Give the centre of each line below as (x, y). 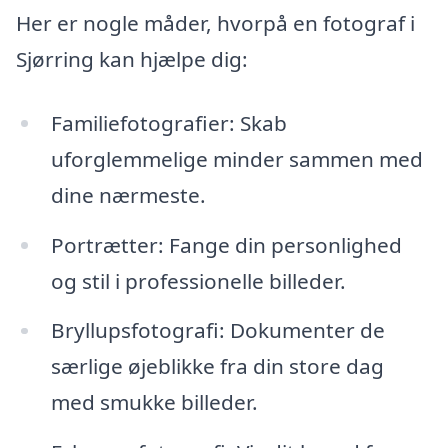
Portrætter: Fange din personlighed (226, 244)
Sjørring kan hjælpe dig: (132, 59)
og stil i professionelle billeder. (198, 280)
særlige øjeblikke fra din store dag (217, 366)
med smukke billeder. (154, 402)
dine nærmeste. (128, 194)
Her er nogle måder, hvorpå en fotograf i (215, 23)
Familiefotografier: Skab (168, 122)
